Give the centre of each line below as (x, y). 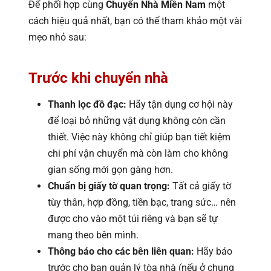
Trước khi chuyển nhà (98, 78)
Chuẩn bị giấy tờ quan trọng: (109, 186)
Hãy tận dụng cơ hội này (180, 104)
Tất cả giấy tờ (201, 186)
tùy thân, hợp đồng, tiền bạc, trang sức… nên (142, 202)
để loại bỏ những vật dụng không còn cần (137, 120)
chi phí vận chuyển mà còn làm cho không (138, 153)
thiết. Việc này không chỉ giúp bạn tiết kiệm (139, 137)
